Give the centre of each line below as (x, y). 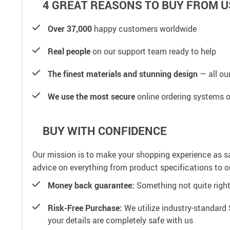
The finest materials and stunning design (123, 74)
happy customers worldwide (144, 28)
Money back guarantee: (91, 185)
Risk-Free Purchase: (85, 208)
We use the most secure (91, 96)
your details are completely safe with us (120, 220)
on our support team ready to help (153, 51)
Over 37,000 (70, 28)
